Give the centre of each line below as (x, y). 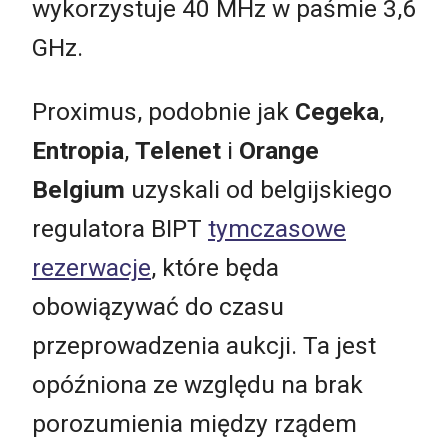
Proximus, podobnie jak (163, 111)
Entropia (78, 150)
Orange (279, 150)
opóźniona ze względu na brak (197, 384)
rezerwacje (91, 267)
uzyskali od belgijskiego (258, 189)
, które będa (215, 267)
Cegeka (337, 111)
